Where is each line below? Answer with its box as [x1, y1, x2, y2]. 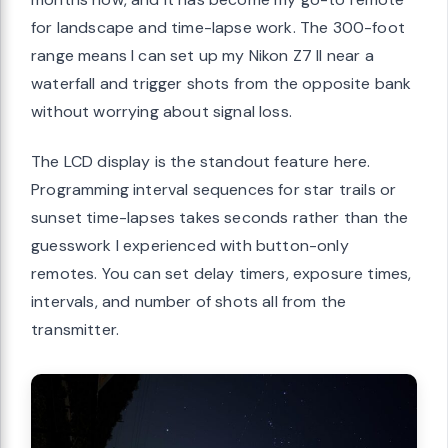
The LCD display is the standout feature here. [31, 150, 371, 172]
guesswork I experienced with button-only [31, 234, 349, 256]
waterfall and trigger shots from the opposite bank [31, 72, 412, 94]
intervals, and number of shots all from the [31, 290, 347, 312]
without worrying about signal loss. [31, 100, 292, 122]
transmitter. [31, 318, 120, 340]
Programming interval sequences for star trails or [31, 178, 397, 200]
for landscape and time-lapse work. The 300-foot [31, 16, 405, 38]
